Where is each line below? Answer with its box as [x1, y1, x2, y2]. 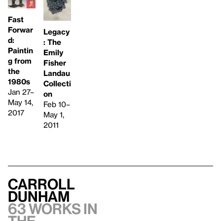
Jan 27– [8, 87, 34, 96]
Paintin [8, 45, 33, 55]
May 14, [8, 97, 33, 107]
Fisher [43, 58, 66, 68]
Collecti [43, 79, 71, 88]
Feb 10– [43, 100, 70, 109]
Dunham [8, 188, 70, 205]
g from [8, 56, 32, 65]
